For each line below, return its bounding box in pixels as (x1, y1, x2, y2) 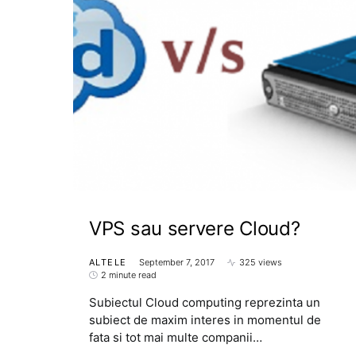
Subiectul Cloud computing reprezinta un (89, 295, 320, 310)
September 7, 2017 (139, 257, 215, 268)
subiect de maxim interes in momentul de (89, 312, 321, 327)
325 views (239, 257, 283, 268)
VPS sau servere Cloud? (89, 217, 300, 240)
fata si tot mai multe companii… (89, 330, 262, 345)
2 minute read (101, 269, 157, 281)
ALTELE (89, 257, 127, 268)
